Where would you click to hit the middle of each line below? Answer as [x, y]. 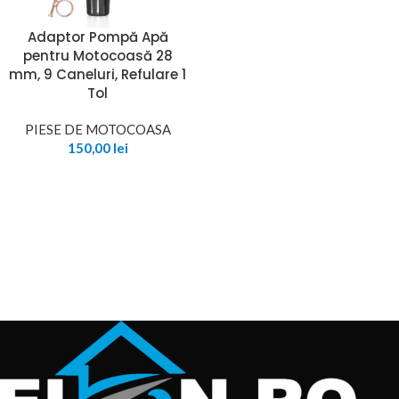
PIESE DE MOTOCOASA [98, 130]
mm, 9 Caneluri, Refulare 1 [98, 75]
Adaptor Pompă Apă [98, 37]
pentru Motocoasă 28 [98, 56]
